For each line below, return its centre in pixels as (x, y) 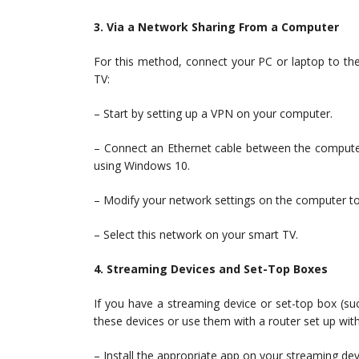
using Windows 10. (142, 166)
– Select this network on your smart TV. (196, 235)
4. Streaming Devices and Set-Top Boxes (211, 269)
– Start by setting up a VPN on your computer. (213, 114)
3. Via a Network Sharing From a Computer (216, 27)
